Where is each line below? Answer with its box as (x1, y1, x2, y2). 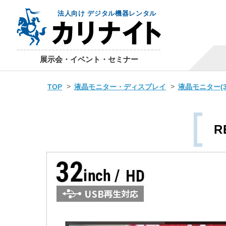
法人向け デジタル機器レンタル (58, 10, 156, 17)
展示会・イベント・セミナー (39, 55, 138, 64)
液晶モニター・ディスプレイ (74, 83, 166, 91)
